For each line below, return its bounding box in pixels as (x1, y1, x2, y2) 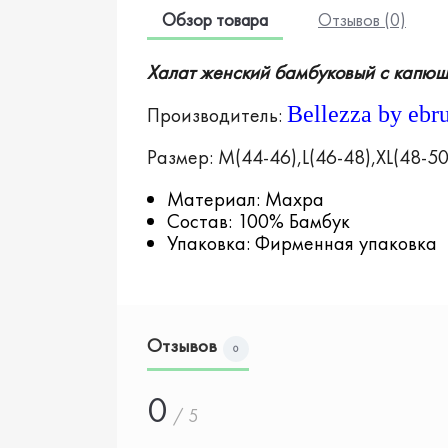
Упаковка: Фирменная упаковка (167, 229, 437, 256)
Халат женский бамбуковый (147, 58, 379, 85)
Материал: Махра (167, 185, 324, 212)
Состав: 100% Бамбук (167, 207, 350, 234)
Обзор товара (162, 7, 268, 31)
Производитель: (147, 101, 287, 128)
